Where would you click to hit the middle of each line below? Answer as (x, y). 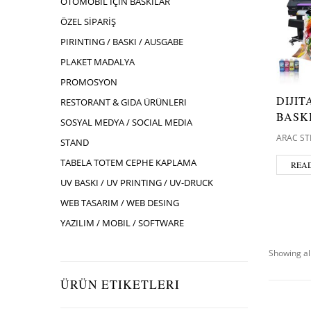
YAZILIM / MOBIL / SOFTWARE (122, 223)
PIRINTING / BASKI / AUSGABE (122, 42)
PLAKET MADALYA (98, 62)
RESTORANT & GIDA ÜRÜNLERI (124, 102)
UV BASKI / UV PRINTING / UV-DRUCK (137, 183)
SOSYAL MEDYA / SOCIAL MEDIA (126, 122)
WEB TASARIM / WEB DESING (120, 203)
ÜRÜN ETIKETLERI (120, 284)
